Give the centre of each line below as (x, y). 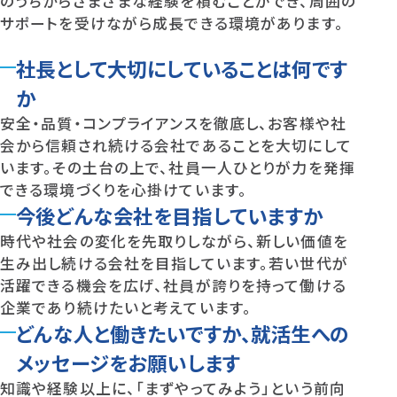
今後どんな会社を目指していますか (169, 216)
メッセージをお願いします (128, 363)
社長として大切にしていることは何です (182, 69)
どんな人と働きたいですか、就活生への (183, 334)
